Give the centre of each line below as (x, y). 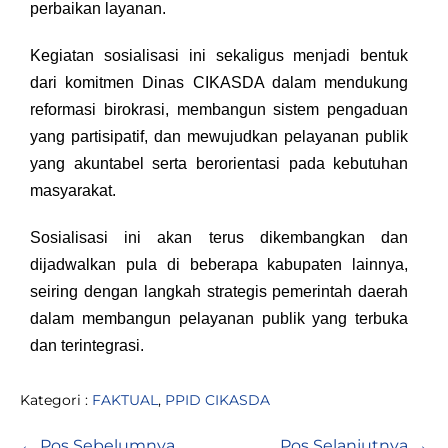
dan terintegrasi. (87, 345)
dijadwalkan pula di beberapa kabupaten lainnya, (219, 264)
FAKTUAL (125, 400)
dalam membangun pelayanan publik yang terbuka (219, 318)
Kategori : (54, 400)
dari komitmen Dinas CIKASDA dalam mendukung (219, 82)
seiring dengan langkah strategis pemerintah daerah (219, 291)
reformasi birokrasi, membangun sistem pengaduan (219, 109)
